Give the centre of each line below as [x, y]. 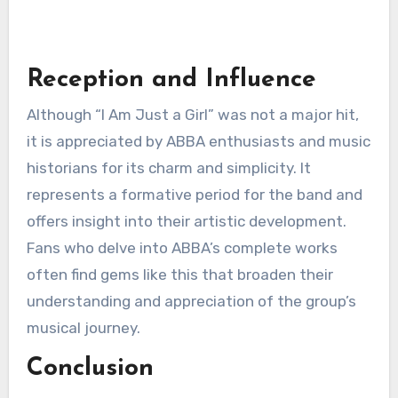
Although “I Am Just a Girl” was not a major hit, [192, 115]
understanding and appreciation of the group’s [191, 302]
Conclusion [90, 369]
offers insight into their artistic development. [186, 222]
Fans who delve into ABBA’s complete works [182, 248]
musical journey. [83, 328]
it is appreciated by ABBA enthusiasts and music [198, 142]
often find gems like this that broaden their [179, 275]
